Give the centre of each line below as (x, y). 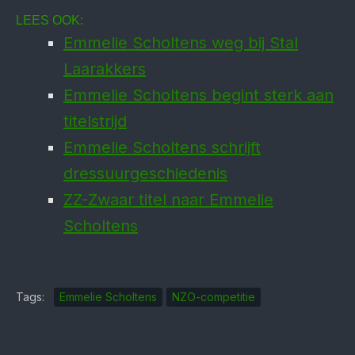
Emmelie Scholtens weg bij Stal (181, 43)
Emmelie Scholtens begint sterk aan (198, 95)
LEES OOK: (50, 20)
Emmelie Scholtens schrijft (162, 147)
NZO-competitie (214, 297)
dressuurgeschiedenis (145, 174)
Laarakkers (105, 69)
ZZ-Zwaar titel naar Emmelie (168, 200)
